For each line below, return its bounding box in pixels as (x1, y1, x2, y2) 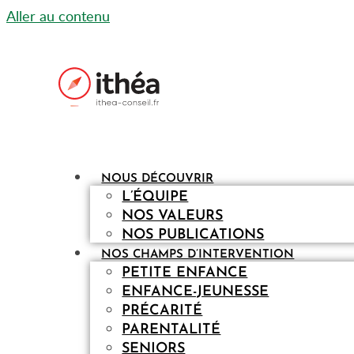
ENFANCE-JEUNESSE (122, 284, 269, 299)
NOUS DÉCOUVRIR (101, 173, 214, 185)
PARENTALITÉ (122, 322, 221, 337)
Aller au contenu (6, 6, 110, 25)
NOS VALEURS (122, 209, 224, 224)
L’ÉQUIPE (122, 190, 189, 205)
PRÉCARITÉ (122, 303, 203, 318)
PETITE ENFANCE (122, 265, 248, 281)
